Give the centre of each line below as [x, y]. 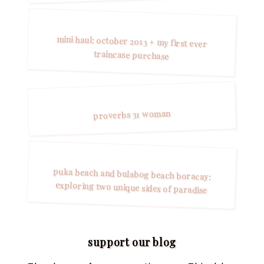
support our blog [132, 242]
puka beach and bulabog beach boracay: [132, 174]
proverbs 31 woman [132, 115]
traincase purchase [131, 55]
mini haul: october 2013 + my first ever [132, 42]
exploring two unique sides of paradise [131, 188]
